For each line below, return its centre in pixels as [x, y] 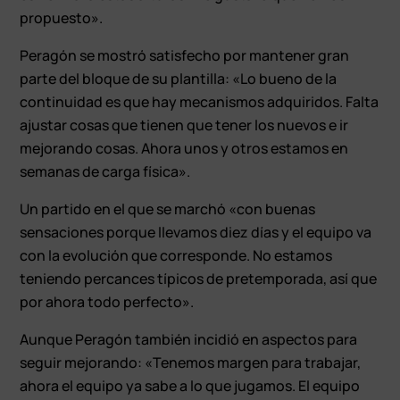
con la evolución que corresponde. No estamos [176, 255]
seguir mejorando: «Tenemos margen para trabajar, [191, 362]
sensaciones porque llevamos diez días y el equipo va [196, 232]
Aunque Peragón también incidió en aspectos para [189, 339]
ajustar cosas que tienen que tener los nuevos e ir [184, 125]
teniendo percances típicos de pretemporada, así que [199, 278]
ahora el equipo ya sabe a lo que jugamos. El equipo [190, 385]
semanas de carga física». [105, 171]
